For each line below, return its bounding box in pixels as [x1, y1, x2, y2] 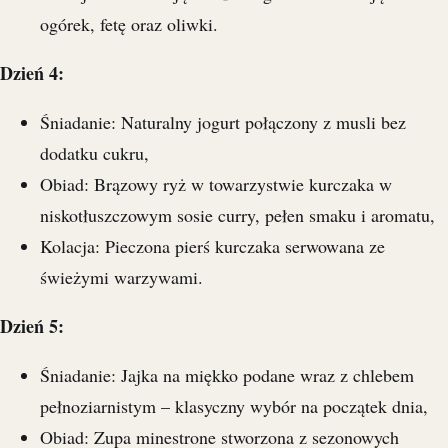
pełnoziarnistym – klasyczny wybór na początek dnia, [40, 394, 428, 419]
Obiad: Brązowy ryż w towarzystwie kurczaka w [40, 172, 392, 197]
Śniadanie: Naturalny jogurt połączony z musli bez [40, 110, 406, 135]
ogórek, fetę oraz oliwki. [40, 12, 218, 37]
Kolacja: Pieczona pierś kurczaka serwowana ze [40, 234, 385, 259]
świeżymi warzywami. [40, 265, 203, 290]
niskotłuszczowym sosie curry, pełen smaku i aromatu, [40, 203, 435, 228]
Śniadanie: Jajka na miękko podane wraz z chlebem [40, 363, 414, 388]
